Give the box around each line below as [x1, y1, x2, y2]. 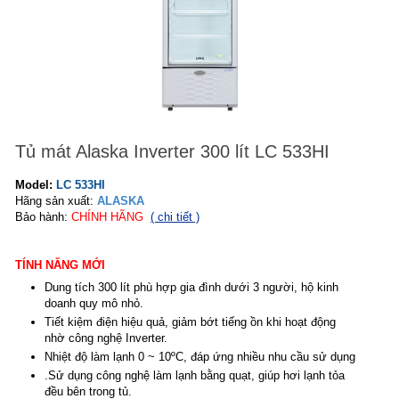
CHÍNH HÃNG [71, 210, 143, 224]
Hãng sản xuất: [15, 194, 97, 208]
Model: [15, 178, 56, 191]
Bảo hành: [15, 210, 71, 224]
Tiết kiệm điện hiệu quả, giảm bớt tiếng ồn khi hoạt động [44, 314, 336, 329]
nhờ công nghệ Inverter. [44, 330, 167, 345]
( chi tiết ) [151, 210, 199, 224]
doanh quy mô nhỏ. [44, 296, 143, 310]
